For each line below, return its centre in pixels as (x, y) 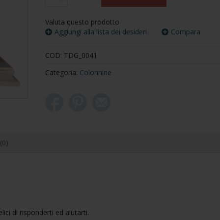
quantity (57, 11)
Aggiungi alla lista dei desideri (100, 32)
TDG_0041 (80, 55)
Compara (185, 32)
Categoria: (62, 73)
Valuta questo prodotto (82, 22)
